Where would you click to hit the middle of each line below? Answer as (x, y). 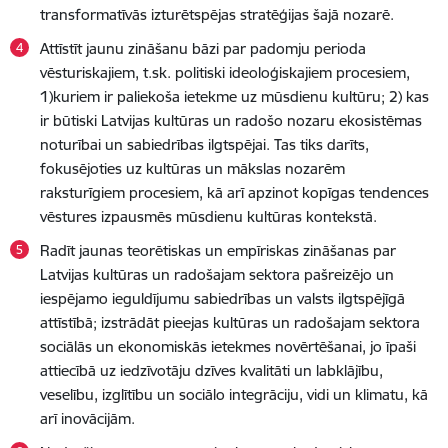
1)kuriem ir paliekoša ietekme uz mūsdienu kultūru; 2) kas (234, 96)
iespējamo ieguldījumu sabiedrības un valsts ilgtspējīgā (222, 298)
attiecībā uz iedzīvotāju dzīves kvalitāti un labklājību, (211, 370)
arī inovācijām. (87, 418)
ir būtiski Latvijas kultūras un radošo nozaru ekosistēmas (231, 120)
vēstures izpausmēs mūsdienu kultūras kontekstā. (208, 216)
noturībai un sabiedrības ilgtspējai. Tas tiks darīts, (204, 144)
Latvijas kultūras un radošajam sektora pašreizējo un (217, 274)
